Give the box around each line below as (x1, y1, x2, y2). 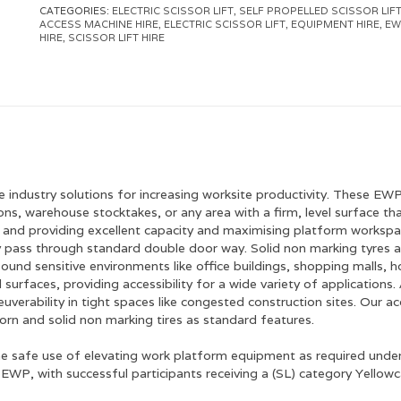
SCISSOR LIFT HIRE (68, 31, 165, 44)
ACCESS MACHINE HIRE (39, 18, 158, 30)
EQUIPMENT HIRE (291, 18, 380, 30)
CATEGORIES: (39, 4, 112, 17)
